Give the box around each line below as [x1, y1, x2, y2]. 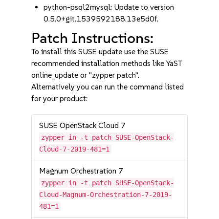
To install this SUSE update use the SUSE [31, 47, 169, 56]
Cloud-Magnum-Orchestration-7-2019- [39, 191, 173, 198]
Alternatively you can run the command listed [31, 82, 184, 91]
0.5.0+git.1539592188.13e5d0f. [44, 14, 159, 23]
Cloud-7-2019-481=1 [39, 145, 110, 153]
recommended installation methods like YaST [31, 59, 183, 68]
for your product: [31, 94, 88, 103]
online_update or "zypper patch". [31, 70, 140, 80]
